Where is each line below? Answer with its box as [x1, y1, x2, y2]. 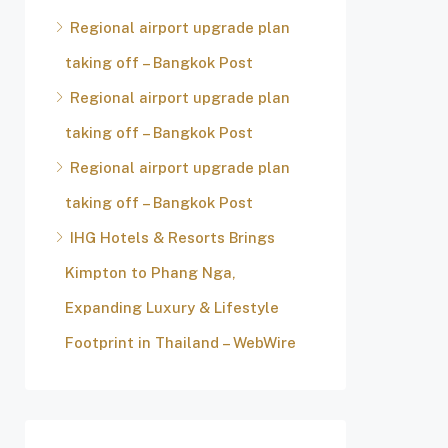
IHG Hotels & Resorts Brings [70, 229, 275, 246]
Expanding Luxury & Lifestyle [65, 299, 279, 316]
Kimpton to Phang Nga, [65, 264, 236, 281]
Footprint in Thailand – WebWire [65, 334, 296, 351]
